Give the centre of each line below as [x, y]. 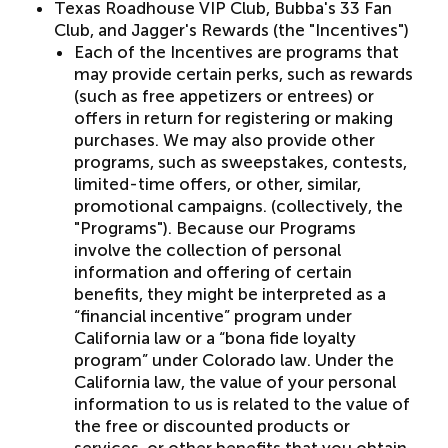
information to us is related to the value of [241, 404]
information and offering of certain [212, 272]
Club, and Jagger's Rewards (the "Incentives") [233, 30]
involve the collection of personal [207, 250]
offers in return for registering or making [233, 118]
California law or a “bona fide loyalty [214, 338]
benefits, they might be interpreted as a [229, 294]
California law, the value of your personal [234, 382]
